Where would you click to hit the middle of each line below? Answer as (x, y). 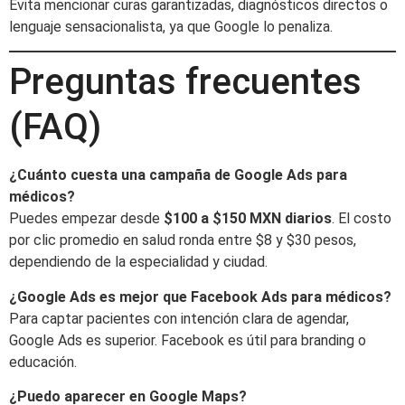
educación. (43, 362)
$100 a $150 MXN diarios (248, 219)
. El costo (362, 219)
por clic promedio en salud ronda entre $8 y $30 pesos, (183, 240)
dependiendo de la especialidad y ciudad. (138, 262)
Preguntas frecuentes (185, 82)
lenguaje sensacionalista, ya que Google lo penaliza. (171, 26)
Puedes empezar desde (86, 219)
